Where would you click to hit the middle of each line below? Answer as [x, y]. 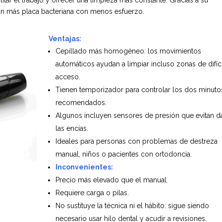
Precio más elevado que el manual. [111, 180]
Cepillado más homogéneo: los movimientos [128, 51]
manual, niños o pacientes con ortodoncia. [123, 154]
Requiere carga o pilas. [92, 193]
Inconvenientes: [84, 167]
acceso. [68, 77]
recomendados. [81, 103]
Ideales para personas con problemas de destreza [136, 141]
